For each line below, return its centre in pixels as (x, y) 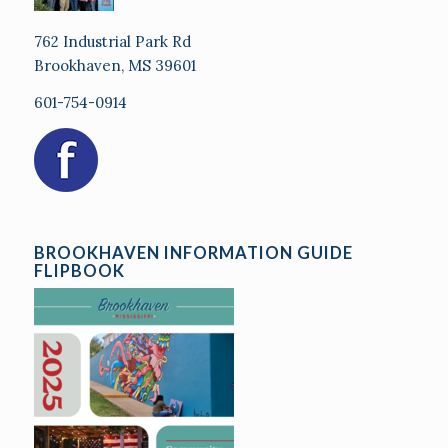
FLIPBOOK (79, 270)
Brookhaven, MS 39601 (116, 66)
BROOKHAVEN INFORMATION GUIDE (193, 252)
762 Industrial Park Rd (112, 42)
